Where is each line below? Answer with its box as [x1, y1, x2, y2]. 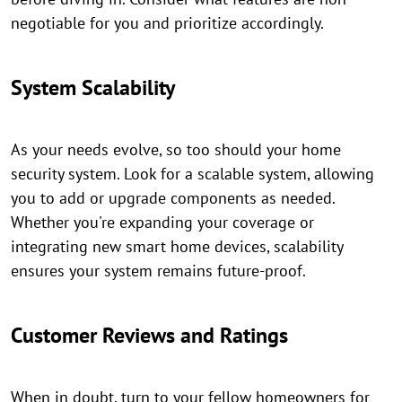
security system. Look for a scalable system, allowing [11, 163, 374, 184]
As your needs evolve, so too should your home [11, 139, 341, 160]
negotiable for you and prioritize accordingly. [11, 13, 324, 33]
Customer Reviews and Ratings [11, 321, 288, 349]
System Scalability [11, 74, 175, 101]
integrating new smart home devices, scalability [11, 236, 343, 257]
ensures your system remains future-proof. [11, 260, 306, 281]
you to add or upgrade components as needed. [11, 188, 335, 208]
